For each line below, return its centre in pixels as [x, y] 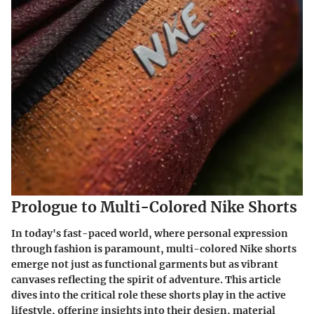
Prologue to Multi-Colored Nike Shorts [154, 207]
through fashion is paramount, [89, 249]
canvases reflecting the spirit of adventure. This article [146, 280]
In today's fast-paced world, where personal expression [150, 234]
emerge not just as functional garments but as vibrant [145, 265]
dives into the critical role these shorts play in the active [149, 295]
